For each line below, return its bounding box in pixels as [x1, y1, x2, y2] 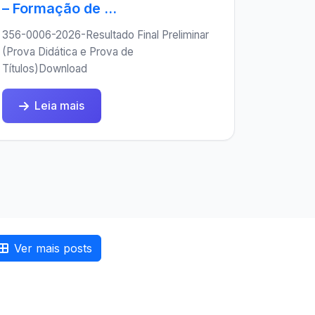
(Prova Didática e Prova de [2, 45, 134, 58]
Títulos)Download [2, 62, 87, 75]
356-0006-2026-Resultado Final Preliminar [2, 28, 209, 41]
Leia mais [34, 98, 84, 112]
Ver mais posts [14, 241, 92, 255]
